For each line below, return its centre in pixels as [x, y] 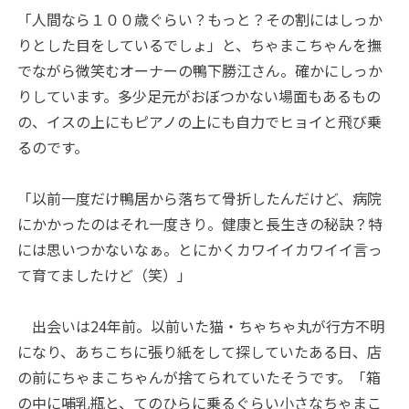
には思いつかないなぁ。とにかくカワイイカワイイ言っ [200, 249]
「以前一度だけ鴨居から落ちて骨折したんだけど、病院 [200, 198]
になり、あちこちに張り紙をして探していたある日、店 [200, 351]
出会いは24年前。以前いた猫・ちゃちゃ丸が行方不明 [201, 325]
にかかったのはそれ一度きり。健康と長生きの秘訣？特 [200, 223]
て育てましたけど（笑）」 [105, 274]
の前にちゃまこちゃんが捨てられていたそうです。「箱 [199, 377]
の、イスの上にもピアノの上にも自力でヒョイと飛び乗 [200, 121]
